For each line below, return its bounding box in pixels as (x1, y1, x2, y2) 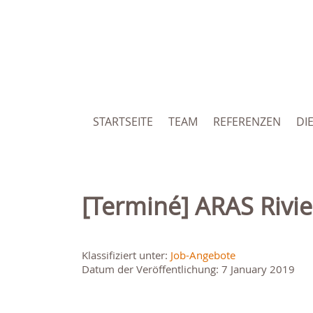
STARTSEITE (93, 114, 153, 130)
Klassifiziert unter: (82, 248, 170, 263)
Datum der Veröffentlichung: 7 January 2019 (82, 262, 295, 277)
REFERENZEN (213, 114, 281, 130)
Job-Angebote (170, 248, 235, 263)
